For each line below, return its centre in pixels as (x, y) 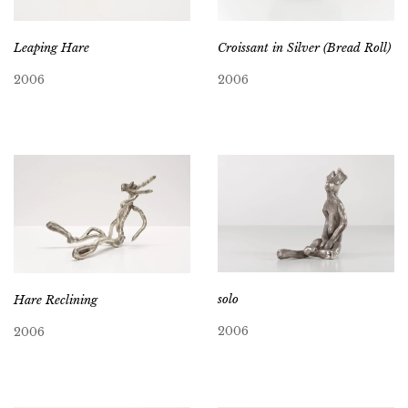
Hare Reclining (56, 300)
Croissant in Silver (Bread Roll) (304, 48)
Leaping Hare (51, 47)
